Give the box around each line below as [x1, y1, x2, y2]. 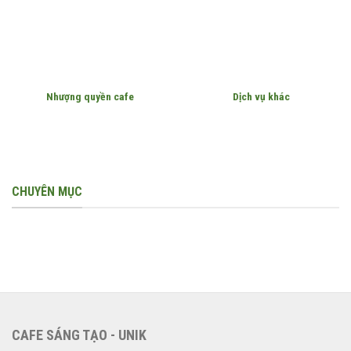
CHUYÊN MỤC [12, 183, 82, 199]
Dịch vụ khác [233, 89, 290, 103]
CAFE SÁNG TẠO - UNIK [12, 326, 147, 343]
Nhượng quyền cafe [45, 89, 134, 103]
